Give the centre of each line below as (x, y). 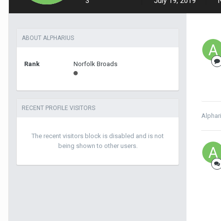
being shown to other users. (98, 146)
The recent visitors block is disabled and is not (98, 136)
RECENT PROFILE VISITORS (58, 108)
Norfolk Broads (95, 64)
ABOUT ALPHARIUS (48, 38)
